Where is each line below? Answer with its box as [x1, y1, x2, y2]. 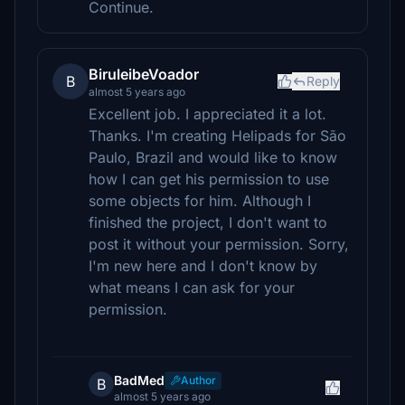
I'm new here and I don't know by [89, 257, 317, 275]
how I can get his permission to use [89, 170, 329, 188]
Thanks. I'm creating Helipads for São [89, 127, 346, 145]
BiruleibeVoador [89, 65, 199, 83]
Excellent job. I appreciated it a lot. [89, 105, 326, 123]
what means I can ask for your [89, 278, 295, 297]
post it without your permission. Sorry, [89, 235, 349, 253]
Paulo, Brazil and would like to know [89, 148, 337, 166]
